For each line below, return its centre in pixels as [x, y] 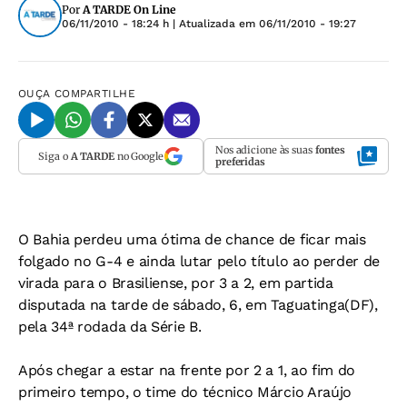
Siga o [55, 156]
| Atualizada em [214, 24]
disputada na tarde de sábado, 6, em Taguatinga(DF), [198, 305]
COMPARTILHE [95, 94]
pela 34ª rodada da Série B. [110, 327]
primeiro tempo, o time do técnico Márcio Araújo [185, 392]
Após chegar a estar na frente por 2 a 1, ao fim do [187, 370]
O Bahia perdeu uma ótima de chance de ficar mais [192, 239]
